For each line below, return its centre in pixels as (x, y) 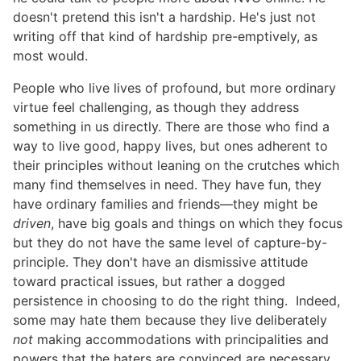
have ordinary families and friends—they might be (165, 204)
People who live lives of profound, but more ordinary (174, 88)
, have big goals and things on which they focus (197, 224)
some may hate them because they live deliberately (170, 320)
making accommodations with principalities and (181, 340)
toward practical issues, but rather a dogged (149, 282)
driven (32, 224)
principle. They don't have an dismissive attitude (160, 262)
